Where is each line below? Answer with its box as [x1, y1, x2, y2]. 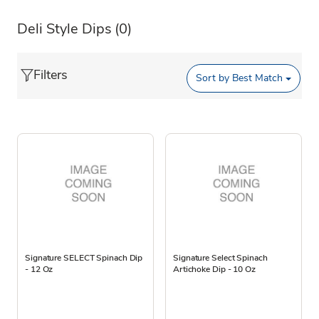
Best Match [229, 71, 283, 85]
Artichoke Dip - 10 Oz [173, 263, 256, 275]
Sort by [196, 71, 230, 85]
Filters [33, 66, 68, 83]
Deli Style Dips [17, 19, 112, 38]
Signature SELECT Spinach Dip [25, 251, 143, 263]
